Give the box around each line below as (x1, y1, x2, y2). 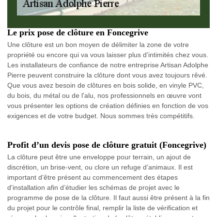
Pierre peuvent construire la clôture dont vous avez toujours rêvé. (7, 71, 207, 79)
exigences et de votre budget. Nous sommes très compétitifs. (7, 111, 195, 120)
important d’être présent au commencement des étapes (7, 173, 178, 181)
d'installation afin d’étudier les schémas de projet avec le (7, 183, 180, 191)
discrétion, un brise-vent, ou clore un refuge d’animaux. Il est (7, 163, 193, 171)
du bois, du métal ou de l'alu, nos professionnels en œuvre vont (7, 91, 201, 99)
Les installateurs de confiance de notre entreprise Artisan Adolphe (7, 61, 208, 69)
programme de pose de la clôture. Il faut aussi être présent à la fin (7, 193, 210, 201)
